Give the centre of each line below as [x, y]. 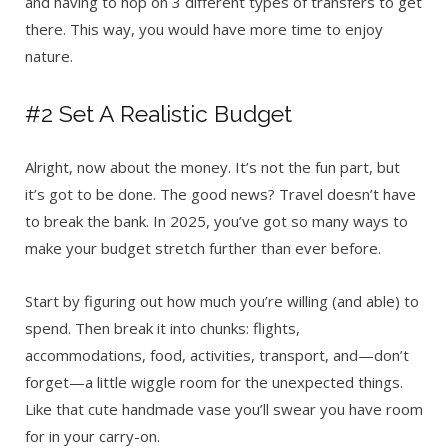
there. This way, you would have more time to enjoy [204, 28]
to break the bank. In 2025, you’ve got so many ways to [216, 221]
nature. [51, 55]
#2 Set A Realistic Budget [158, 114]
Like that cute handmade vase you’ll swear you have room [224, 409]
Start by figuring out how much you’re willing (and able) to [222, 301]
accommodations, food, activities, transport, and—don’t [217, 355]
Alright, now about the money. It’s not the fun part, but [212, 167]
